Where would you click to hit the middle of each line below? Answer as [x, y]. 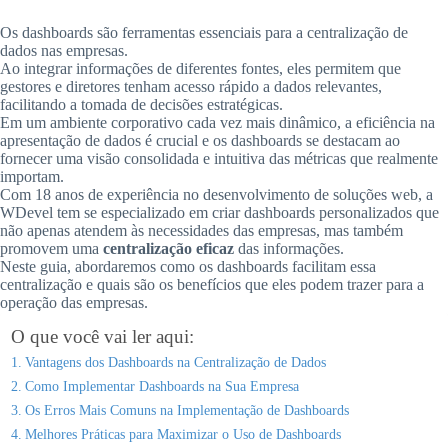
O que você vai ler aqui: [102, 336]
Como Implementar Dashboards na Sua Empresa [161, 386]
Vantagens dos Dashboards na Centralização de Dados [175, 362]
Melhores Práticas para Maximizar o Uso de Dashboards [182, 434]
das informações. [289, 248]
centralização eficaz [168, 248]
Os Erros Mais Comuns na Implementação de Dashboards [186, 410]
